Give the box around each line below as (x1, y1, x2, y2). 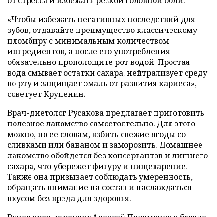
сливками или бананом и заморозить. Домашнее (7, 139, 202, 151)
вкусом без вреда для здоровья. (7, 193, 131, 204)
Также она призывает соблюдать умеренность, (7, 171, 193, 183)
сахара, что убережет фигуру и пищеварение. (7, 161, 187, 172)
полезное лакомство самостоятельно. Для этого (7, 118, 195, 129)
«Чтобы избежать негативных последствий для (7, 14, 195, 25)
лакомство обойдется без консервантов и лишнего (7, 150, 208, 161)
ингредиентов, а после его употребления (7, 46, 170, 57)
